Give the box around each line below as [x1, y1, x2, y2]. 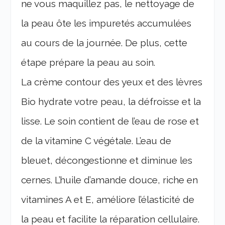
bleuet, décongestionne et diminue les [21, 155, 193, 166]
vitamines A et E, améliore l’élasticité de [21, 194, 195, 205]
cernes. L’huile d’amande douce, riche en [21, 174, 198, 186]
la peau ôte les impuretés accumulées [21, 18, 192, 29]
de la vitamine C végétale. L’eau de [21, 135, 172, 147]
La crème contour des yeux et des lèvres [21, 76, 203, 88]
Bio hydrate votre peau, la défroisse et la [21, 96, 201, 107]
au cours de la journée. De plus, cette [21, 37, 188, 49]
